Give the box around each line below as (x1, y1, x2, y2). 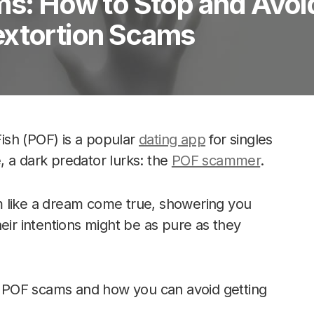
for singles (205, 131, 273, 148)
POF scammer (171, 152, 261, 169)
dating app (139, 131, 206, 148)
